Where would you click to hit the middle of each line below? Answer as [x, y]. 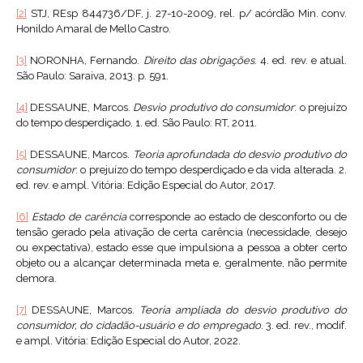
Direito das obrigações [199, 61]
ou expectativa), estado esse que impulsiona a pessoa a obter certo [181, 248]
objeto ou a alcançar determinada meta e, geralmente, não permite [181, 263]
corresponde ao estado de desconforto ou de [237, 217]
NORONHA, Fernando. [85, 61]
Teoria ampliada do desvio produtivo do [243, 310]
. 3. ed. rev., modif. [304, 326]
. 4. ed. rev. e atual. [301, 61]
